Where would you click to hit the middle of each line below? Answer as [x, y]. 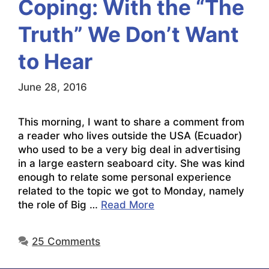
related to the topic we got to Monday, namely [131, 191]
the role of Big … [59, 205]
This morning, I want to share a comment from [131, 122]
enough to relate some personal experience [125, 177]
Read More [128, 205]
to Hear [55, 61]
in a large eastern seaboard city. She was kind [131, 164]
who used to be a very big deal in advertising [129, 150]
